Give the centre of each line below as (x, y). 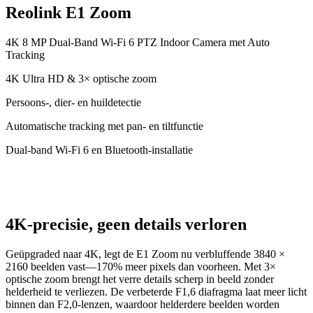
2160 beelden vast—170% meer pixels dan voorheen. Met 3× (141, 266)
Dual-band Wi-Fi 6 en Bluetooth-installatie (99, 150)
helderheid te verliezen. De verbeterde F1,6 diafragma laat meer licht (156, 291)
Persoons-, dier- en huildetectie (73, 102)
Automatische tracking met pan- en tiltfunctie (104, 126)
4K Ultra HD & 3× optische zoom (81, 79)
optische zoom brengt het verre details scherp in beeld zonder (140, 279)
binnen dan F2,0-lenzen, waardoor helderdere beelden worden (143, 304)
